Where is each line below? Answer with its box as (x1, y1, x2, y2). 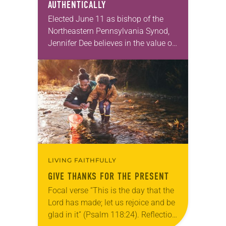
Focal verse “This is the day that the (48, 185, 174, 195)
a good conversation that (48, 50, 137, 60)
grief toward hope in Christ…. (48, 74, 148, 84)
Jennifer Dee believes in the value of (48, 38, 175, 48)
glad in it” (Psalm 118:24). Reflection (48, 209, 177, 219)
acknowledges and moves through (48, 62, 170, 72)
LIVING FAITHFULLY (48, 156, 117, 164)
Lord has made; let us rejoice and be (48, 197, 175, 207)
